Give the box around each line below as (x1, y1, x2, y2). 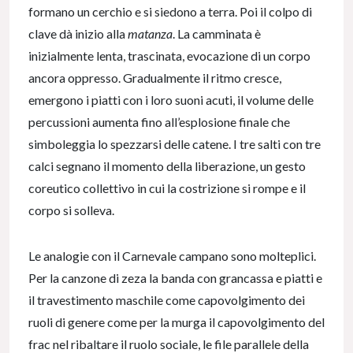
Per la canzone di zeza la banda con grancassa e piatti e (28, 270, 322, 286)
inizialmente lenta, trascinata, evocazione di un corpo (28, 48, 310, 64)
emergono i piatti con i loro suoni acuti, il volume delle (28, 92, 314, 108)
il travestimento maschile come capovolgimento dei (28, 292, 305, 308)
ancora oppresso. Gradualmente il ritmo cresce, (28, 70, 281, 86)
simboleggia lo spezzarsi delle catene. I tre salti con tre (28, 136, 321, 152)
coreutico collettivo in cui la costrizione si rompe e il (28, 180, 306, 196)
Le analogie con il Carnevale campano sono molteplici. (28, 248, 316, 264)
